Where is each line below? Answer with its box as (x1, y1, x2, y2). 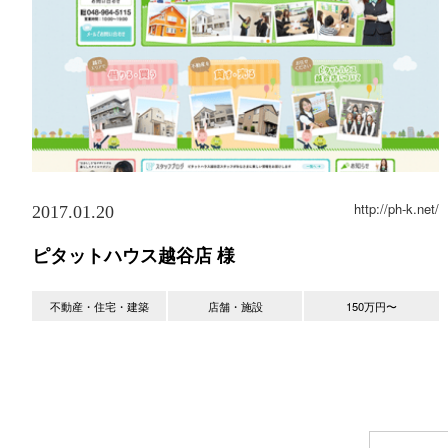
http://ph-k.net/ (353, 198, 439, 218)
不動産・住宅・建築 (49, 297, 149, 314)
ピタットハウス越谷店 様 (32, 241, 235, 268)
